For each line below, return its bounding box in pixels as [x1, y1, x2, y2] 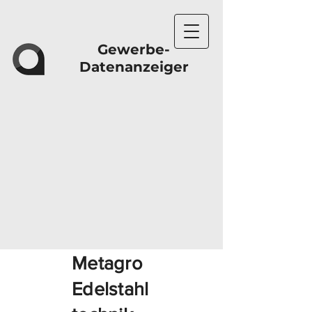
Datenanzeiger [79, 58, 189, 75]
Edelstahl [72, 279, 149, 299]
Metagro [72, 253, 142, 273]
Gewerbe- [97, 41, 170, 58]
